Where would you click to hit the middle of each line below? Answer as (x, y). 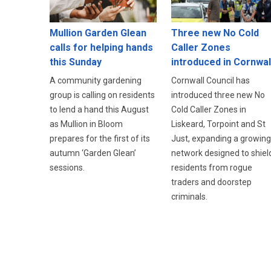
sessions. (67, 167)
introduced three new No (218, 95)
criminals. (189, 196)
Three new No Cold (215, 33)
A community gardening (96, 80)
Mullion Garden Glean (98, 33)
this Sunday (76, 62)
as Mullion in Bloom (86, 124)
